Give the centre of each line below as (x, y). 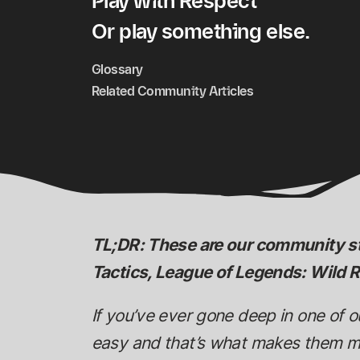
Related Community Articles (172, 90)
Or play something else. (200, 31)
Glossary (117, 69)
